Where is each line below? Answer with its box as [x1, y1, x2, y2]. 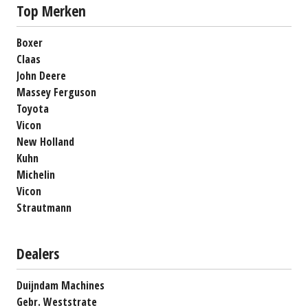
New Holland [16, 133, 74, 149]
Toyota [16, 100, 49, 116]
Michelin [16, 166, 55, 182]
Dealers [16, 243, 59, 263]
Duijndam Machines [16, 277, 104, 293]
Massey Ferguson [16, 84, 96, 100]
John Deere [16, 67, 66, 83]
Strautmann [16, 199, 71, 215]
